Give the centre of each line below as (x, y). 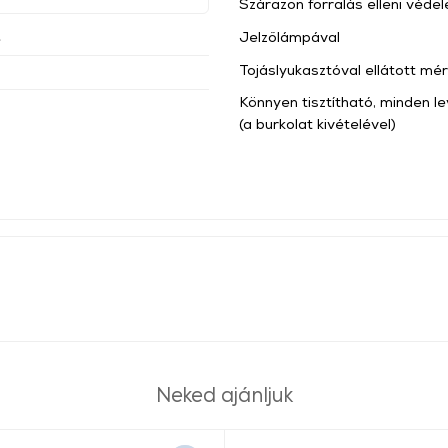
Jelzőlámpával (289, 36)
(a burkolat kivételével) (317, 124)
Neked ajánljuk (224, 394)
